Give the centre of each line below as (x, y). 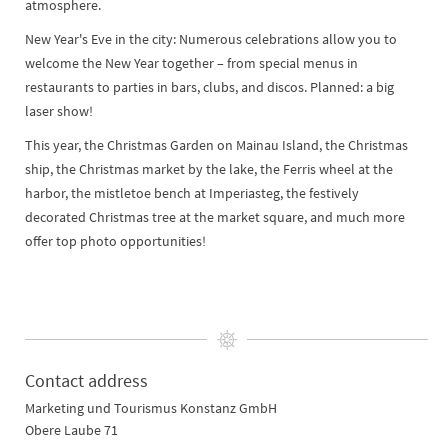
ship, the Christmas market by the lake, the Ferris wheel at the (209, 169)
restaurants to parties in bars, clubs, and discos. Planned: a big (209, 87)
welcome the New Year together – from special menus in (191, 63)
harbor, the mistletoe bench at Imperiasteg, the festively (192, 193)
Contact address (86, 381)
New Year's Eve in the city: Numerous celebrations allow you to (211, 39)
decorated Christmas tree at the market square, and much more (215, 217)
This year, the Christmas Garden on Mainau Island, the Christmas (216, 145)
